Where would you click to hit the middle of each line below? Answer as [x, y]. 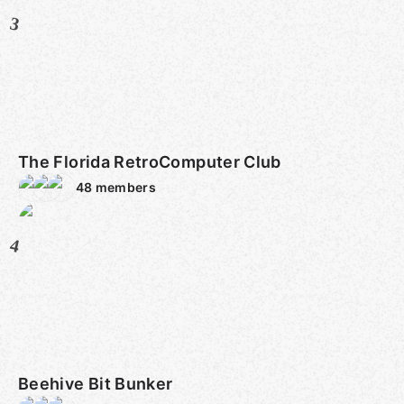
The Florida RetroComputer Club [150, 162]
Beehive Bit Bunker [96, 384]
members [125, 187]
